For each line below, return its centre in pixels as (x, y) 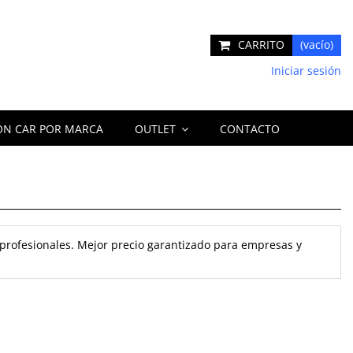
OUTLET (156, 128)
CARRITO (261, 45)
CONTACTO (249, 128)
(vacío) (317, 45)
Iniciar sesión (304, 71)
